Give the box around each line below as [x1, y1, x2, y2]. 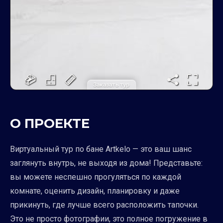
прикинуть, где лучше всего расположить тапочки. [10, 200, 199, 210]
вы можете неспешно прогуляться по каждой [10, 172, 181, 182]
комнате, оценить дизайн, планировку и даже [10, 186, 180, 196]
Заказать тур [93, 81, 130, 88]
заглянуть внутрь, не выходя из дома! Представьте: [10, 158, 203, 168]
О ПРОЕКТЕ [10, 115, 90, 131]
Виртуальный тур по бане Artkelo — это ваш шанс [10, 144, 192, 154]
